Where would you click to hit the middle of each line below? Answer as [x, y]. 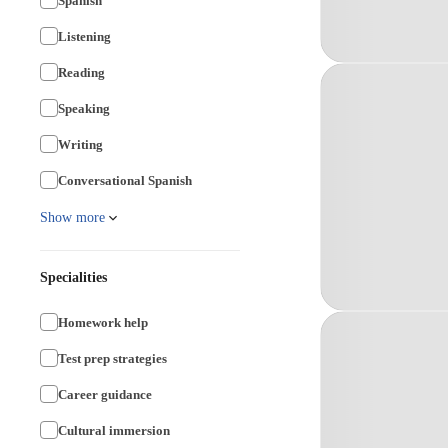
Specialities [73, 277]
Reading [81, 72]
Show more [72, 217]
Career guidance [105, 394]
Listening [84, 36]
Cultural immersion [114, 430]
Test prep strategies [112, 358]
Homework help [103, 322]
